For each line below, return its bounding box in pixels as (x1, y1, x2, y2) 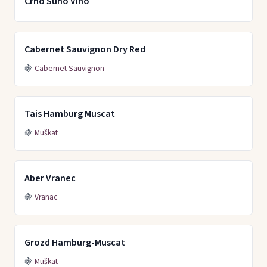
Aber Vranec (24, 171, 76, 185)
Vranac (35, 191, 57, 203)
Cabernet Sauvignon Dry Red (24, 42, 145, 56)
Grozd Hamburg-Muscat (24, 235, 125, 249)
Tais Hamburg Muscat (24, 107, 115, 120)
